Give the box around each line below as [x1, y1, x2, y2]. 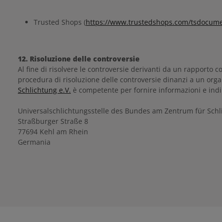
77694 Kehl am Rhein [18, 127, 88, 136]
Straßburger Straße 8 [18, 116, 88, 126]
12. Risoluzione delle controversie [18, 54, 140, 63]
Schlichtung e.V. [18, 85, 71, 95]
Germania [18, 137, 51, 147]
